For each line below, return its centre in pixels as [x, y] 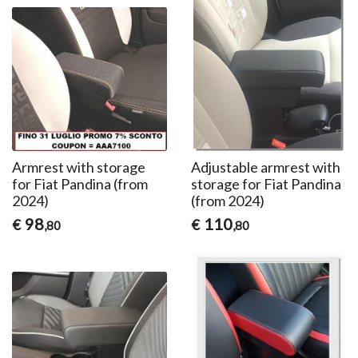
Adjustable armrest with [265, 167]
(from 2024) [227, 200]
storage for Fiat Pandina [266, 183]
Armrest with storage [79, 167]
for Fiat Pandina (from [80, 183]
